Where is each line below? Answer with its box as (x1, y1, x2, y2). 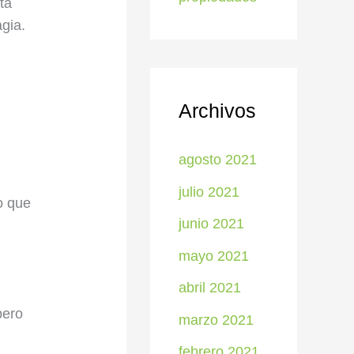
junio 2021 (179, 216, 244, 232)
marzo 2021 (179, 311, 254, 328)
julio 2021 (179, 183, 239, 200)
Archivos (179, 100, 256, 122)
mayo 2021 (179, 247, 249, 264)
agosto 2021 (179, 152, 257, 168)
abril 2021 (179, 280, 241, 296)
